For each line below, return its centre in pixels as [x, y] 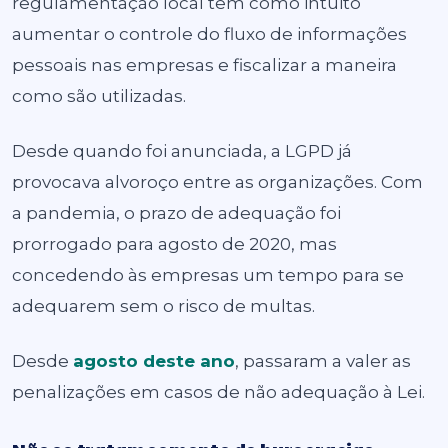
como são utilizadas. [99, 96]
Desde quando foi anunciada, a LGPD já [182, 151]
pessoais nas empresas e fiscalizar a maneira [204, 65]
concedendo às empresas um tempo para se [208, 275]
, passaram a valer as [323, 361]
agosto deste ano [154, 361]
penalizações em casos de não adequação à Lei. [218, 392]
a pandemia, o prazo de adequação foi [176, 213]
